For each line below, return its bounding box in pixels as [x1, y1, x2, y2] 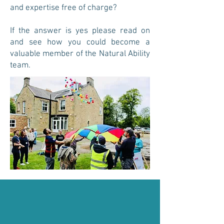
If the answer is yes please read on [10, 26, 150, 36]
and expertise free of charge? [10, 3, 117, 13]
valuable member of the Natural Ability [10, 49, 150, 59]
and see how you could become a [10, 37, 150, 47]
